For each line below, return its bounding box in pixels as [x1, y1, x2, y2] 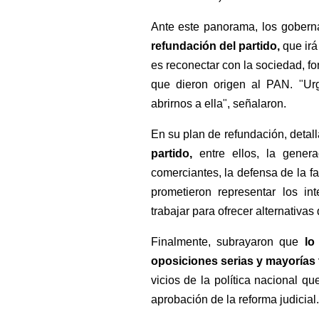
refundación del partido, [150, 40, 283, 52]
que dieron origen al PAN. [150, 78, 299, 90]
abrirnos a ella [150, 98, 223, 110]
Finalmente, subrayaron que [150, 236, 305, 248]
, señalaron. [226, 98, 286, 110]
